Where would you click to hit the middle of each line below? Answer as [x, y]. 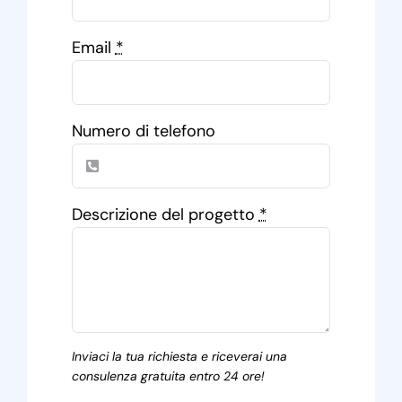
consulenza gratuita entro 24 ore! [168, 376]
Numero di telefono [143, 131]
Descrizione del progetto [165, 215]
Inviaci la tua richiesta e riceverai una [179, 357]
